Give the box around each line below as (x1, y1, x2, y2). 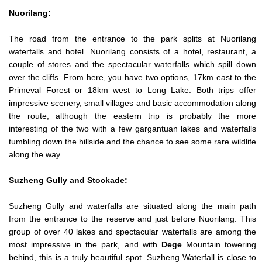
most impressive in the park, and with (9, 239, 161, 249)
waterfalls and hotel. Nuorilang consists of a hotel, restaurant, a (9, 46, 256, 56)
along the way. (9, 149, 62, 159)
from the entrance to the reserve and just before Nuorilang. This (9, 213, 256, 223)
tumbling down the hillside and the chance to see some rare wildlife (9, 136, 256, 146)
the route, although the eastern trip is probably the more (9, 111, 256, 120)
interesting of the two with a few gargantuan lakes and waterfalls (9, 123, 256, 133)
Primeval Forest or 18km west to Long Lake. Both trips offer (9, 85, 256, 95)
